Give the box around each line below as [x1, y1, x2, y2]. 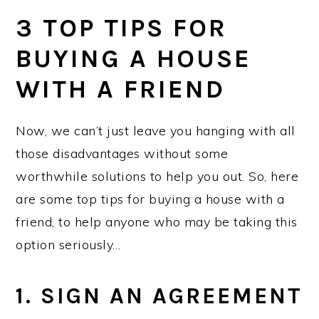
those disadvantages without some [16, 145, 229, 162]
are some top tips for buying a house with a [16, 191, 285, 207]
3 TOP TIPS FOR [16, 13, 228, 43]
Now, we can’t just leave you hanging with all [16, 122, 296, 139]
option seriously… [16, 236, 121, 253]
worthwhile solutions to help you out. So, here [16, 168, 299, 184]
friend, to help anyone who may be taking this [16, 214, 298, 230]
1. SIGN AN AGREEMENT [16, 283, 303, 309]
